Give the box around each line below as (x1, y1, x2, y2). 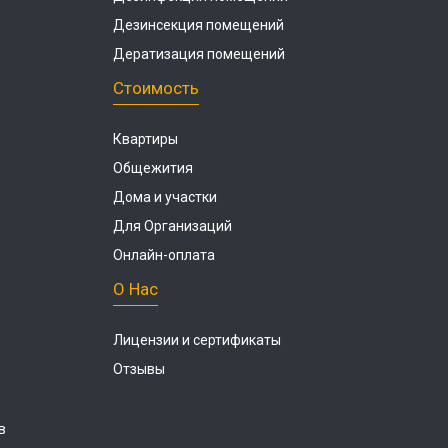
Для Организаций (113, 218, 232, 234)
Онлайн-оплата (113, 247, 215, 263)
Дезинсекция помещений (113, 17, 284, 33)
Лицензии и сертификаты (113, 332, 281, 348)
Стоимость (113, 78, 199, 98)
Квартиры (113, 131, 178, 147)
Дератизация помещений (113, 46, 285, 62)
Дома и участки (113, 189, 217, 205)
